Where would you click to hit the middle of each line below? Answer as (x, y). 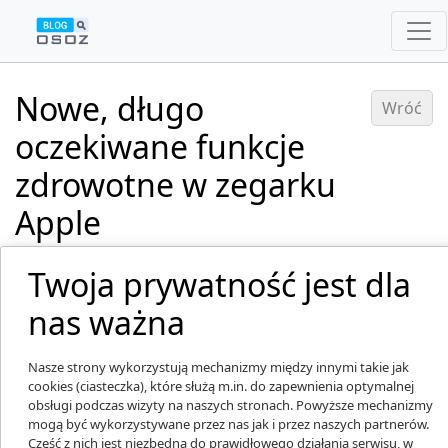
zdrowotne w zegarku (175, 184)
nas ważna (107, 322)
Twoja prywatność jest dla (220, 284)
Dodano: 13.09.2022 (81, 264)
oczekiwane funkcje (160, 146)
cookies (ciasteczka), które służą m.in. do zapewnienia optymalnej (221, 385)
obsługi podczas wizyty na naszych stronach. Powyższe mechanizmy (231, 404)
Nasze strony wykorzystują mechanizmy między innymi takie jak (219, 366)
